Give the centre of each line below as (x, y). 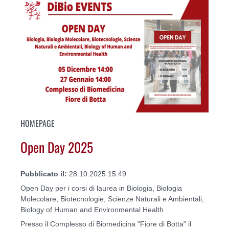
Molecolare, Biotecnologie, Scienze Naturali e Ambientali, (112, 199)
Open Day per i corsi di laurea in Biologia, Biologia (101, 188)
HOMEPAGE (38, 123)
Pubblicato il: (45, 174)
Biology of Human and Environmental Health (92, 209)
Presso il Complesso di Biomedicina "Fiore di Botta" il (107, 224)
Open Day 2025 (57, 147)
